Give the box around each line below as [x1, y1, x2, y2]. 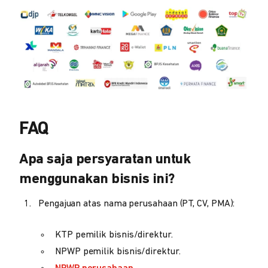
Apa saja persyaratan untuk [19, 153, 190, 167]
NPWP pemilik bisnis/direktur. [55, 247, 181, 257]
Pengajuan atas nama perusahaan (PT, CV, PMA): [38, 199, 235, 209]
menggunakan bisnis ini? [19, 172, 175, 187]
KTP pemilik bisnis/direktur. [55, 230, 173, 240]
